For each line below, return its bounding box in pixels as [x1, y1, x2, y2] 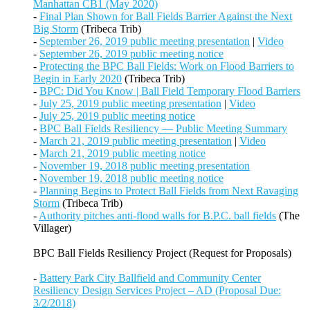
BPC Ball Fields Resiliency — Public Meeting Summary [39, 122, 287, 135]
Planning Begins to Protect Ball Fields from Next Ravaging [39, 185, 298, 197]
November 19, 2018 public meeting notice [39, 172, 224, 185]
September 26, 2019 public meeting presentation [39, 35, 250, 48]
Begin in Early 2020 [33, 73, 122, 85]
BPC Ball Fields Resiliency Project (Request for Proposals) [33, 247, 291, 259]
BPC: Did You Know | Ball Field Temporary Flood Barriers [39, 85, 300, 98]
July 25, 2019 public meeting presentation [39, 98, 221, 110]
